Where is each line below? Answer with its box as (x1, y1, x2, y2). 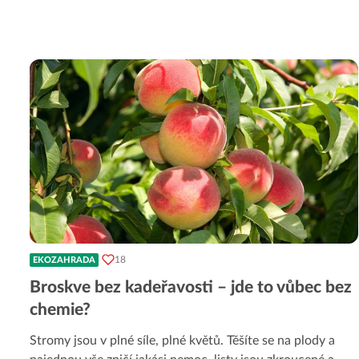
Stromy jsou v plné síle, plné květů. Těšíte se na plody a (30, 333, 335, 347)
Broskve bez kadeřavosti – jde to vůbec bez (30, 278, 352, 296)
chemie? (30, 301, 91, 318)
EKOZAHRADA (33, 255, 95, 264)
